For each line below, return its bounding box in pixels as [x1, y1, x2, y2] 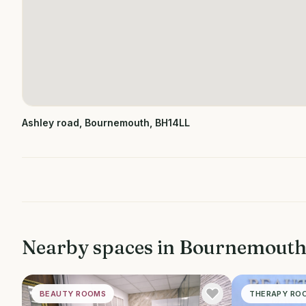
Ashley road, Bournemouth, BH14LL [22, 117, 190, 128]
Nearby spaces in [22, 236, 179, 259]
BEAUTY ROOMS [40, 289, 107, 298]
